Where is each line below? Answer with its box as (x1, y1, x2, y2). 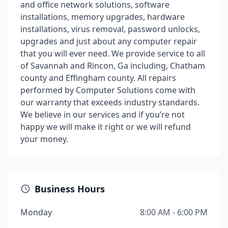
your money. (20, 133, 68, 145)
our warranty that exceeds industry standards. (20, 97, 199, 108)
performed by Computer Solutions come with (20, 84, 195, 96)
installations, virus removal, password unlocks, (20, 23, 200, 35)
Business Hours (35, 183, 105, 195)
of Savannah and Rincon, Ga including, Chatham (20, 60, 205, 71)
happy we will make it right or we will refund (20, 121, 191, 132)
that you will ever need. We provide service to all (20, 48, 205, 59)
